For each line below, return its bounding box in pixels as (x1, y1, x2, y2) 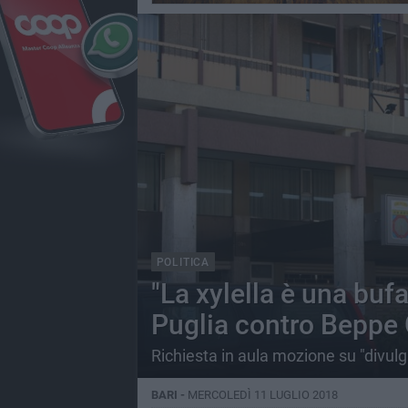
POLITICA (156, 256, 209, 269)
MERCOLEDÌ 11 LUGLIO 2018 (187, 388, 338, 402)
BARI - (150, 388, 188, 402)
